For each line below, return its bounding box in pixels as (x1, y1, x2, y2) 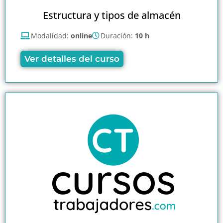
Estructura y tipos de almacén (42, 8, 181, 22)
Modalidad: (31, 30, 71, 40)
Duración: (101, 30, 135, 40)
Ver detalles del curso (24, 53, 119, 64)
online (71, 30, 92, 40)
